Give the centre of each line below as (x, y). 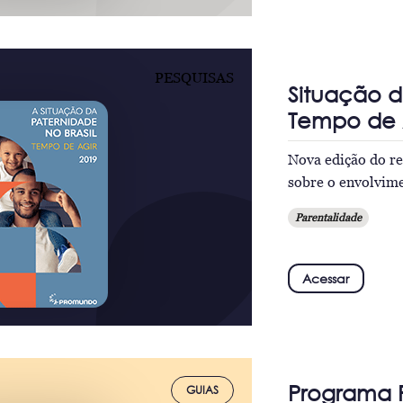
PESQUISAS (194, 77)
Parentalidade (328, 217)
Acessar (326, 278)
